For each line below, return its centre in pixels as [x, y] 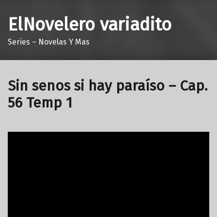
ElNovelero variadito [90, 24]
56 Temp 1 [40, 103]
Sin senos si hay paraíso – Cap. [108, 86]
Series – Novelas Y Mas [49, 42]
